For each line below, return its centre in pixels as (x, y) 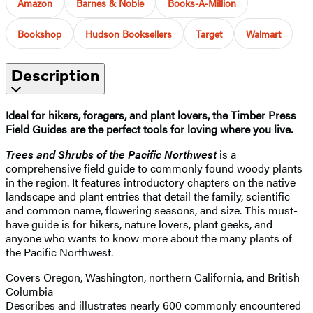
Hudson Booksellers (129, 34)
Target (209, 34)
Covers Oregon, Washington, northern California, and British (153, 277)
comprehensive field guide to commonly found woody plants (154, 168)
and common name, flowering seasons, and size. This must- (152, 210)
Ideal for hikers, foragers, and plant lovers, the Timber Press (151, 115)
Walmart (263, 34)
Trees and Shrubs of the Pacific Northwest (112, 154)
